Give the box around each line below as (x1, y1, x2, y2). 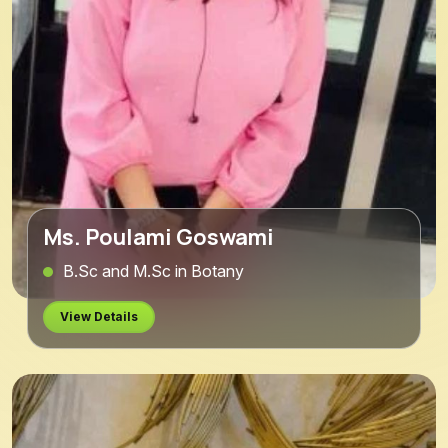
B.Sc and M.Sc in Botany (63, 260, 244, 281)
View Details (60, 308, 138, 324)
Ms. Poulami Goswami (43, 222, 274, 253)
